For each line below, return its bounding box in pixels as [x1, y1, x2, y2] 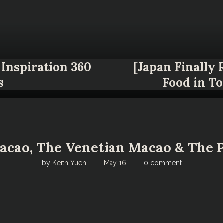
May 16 [103, 159, 126, 167]
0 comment [143, 159, 182, 167]
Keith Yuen [52, 159, 86, 167]
